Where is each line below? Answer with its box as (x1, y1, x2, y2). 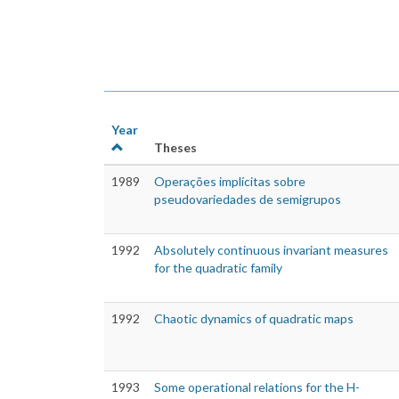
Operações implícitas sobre (154, 174, 305, 190)
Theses (154, 140, 197, 156)
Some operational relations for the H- (154, 379, 360, 395)
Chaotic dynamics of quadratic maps (154, 311, 354, 327)
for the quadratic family (154, 260, 282, 276)
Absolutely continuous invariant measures (154, 242, 388, 258)
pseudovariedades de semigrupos (154, 191, 341, 208)
